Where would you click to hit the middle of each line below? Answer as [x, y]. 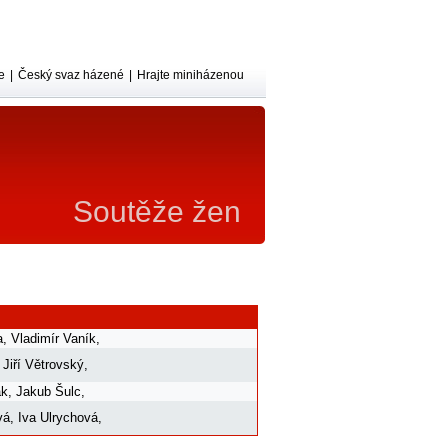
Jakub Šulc [48, 391]
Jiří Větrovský [43, 364]
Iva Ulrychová [58, 417]
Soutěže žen [157, 211]
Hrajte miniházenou [190, 75]
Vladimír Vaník [53, 338]
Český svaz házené [71, 75]
